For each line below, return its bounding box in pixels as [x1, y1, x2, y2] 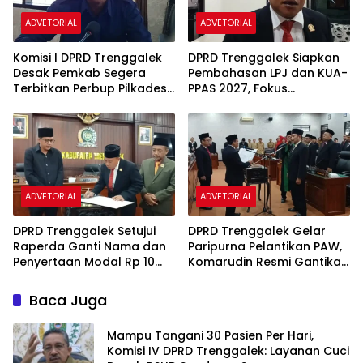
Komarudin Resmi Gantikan [188, 254, 348, 271]
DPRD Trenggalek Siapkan [188, 49, 340, 66]
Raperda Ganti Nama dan [13, 238, 166, 255]
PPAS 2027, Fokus [188, 80, 288, 97]
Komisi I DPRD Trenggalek [13, 49, 162, 66]
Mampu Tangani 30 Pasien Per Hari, [107, 327, 314, 344]
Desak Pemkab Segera [13, 65, 146, 82]
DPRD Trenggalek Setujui [13, 223, 156, 240]
